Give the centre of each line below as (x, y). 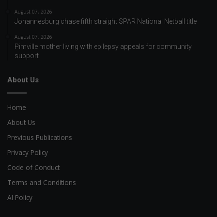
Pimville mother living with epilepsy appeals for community (103, 46)
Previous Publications (40, 137)
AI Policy (20, 197)
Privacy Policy (28, 152)
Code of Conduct (33, 167)
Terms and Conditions (42, 182)
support (27, 55)
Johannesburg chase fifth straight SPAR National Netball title (106, 21)
